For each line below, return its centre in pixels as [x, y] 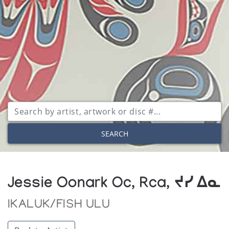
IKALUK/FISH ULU [59, 205]
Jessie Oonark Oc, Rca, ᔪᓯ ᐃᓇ [114, 185]
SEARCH [114, 133]
